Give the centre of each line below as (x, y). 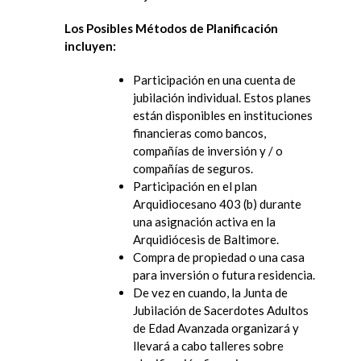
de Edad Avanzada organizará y (216, 328)
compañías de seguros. (193, 168)
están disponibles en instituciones (223, 115)
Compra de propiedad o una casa (219, 257)
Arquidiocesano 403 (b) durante (217, 203)
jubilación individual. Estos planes (222, 97)
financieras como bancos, (199, 133)
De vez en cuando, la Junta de (210, 292)
